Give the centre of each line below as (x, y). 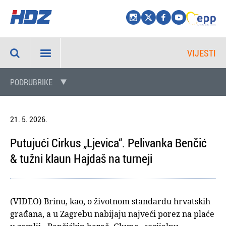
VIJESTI (202, 53)
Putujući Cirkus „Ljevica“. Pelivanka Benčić (108, 143)
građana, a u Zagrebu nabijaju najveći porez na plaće (112, 214)
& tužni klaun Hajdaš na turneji (81, 158)
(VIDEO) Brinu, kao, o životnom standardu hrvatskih (110, 201)
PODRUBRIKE (31, 82)
